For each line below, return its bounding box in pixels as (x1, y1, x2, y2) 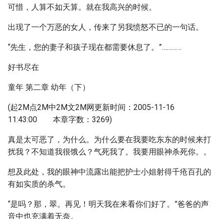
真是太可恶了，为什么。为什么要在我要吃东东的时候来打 (8, 135, 211, 144)
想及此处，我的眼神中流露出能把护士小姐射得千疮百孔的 (8, 167, 211, 176)
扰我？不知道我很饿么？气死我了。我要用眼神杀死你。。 (8, 147, 211, 156)
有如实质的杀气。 (8, 179, 70, 189)
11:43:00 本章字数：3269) (8, 115, 112, 124)
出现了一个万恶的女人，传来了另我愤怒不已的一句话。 (8, 22, 203, 32)
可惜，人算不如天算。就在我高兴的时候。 (8, 2, 156, 12)
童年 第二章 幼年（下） (8, 83, 90, 92)
